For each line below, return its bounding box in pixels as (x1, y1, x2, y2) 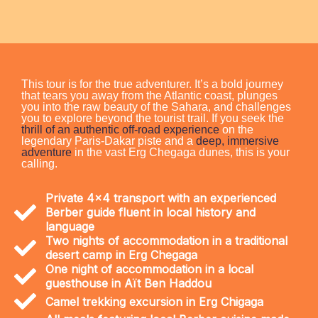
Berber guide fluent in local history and (45, 205, 256, 220)
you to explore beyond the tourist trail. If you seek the (21, 112, 284, 125)
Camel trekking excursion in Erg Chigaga (45, 294, 263, 309)
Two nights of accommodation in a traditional (45, 234, 287, 248)
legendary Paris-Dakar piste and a (21, 135, 196, 148)
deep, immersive (196, 135, 279, 148)
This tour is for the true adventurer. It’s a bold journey (21, 78, 283, 91)
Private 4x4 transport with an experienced (45, 191, 276, 206)
